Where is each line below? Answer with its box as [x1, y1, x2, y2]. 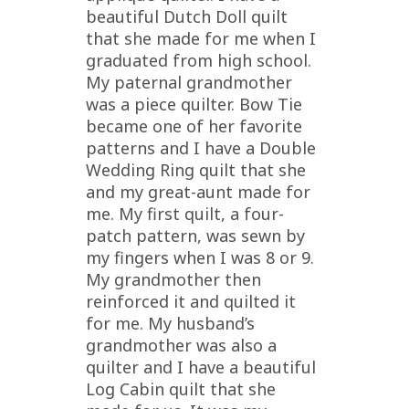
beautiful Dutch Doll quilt [86, 5, 288, 27]
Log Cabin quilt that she [86, 377, 276, 400]
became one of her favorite [86, 114, 302, 137]
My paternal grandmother [86, 70, 292, 93]
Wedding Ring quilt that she [86, 158, 306, 181]
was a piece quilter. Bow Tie [86, 92, 302, 115]
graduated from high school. [86, 48, 311, 71]
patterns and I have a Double [86, 136, 316, 159]
